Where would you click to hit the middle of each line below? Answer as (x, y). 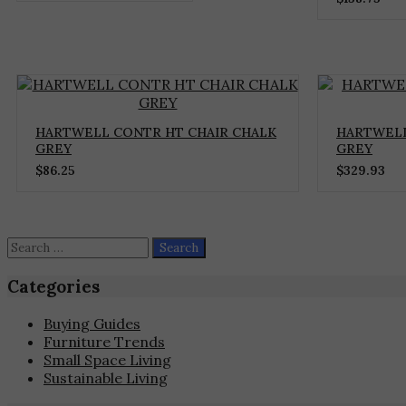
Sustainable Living (106, 377)
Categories (53, 286)
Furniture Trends (104, 341)
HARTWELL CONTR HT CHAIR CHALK (156, 133)
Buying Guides (92, 323)
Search (30, 246)
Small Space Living (107, 359)
